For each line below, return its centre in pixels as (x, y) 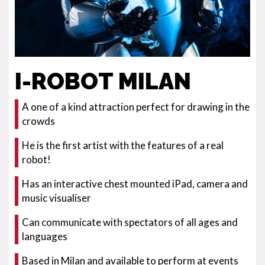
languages (45, 236)
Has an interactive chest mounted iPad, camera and (135, 184)
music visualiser (56, 198)
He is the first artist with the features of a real (123, 145)
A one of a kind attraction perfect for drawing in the (136, 107)
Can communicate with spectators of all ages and (130, 222)
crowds (38, 121)
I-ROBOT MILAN (103, 81)
